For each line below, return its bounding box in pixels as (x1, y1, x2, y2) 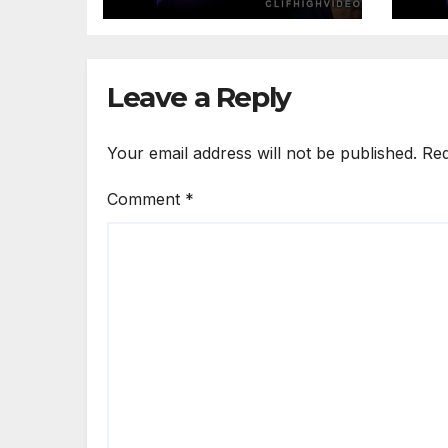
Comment (107, 188, 185, 209)
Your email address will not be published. (107, 142, 417, 163)
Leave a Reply (107, 80, 291, 115)
